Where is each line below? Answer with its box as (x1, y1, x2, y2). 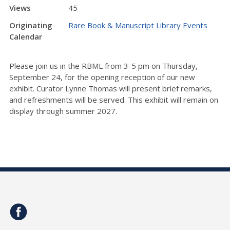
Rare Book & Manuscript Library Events (68, 20, 207, 31)
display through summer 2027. (9, 105, 119, 116)
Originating (9, 20, 52, 31)
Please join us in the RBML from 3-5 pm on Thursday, (9, 60, 198, 71)
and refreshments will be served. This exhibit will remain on (9, 94, 218, 105)
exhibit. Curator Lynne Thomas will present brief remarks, (9, 83, 212, 93)
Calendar (9, 31, 42, 42)
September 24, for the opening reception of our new (9, 71, 195, 82)
